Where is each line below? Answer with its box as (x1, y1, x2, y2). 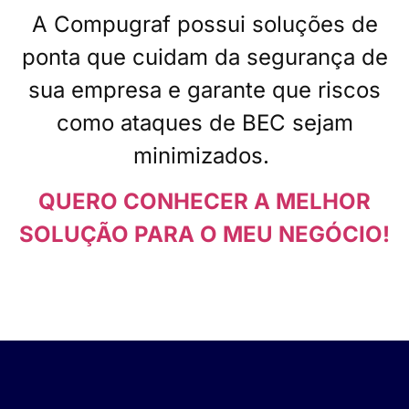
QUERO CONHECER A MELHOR (38, 188, 371, 215)
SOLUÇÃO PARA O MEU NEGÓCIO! (19, 221, 390, 248)
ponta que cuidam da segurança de (21, 44, 388, 71)
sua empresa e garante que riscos (28, 77, 381, 104)
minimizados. (133, 142, 269, 170)
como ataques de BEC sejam (56, 110, 353, 137)
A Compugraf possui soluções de (31, 11, 378, 38)
